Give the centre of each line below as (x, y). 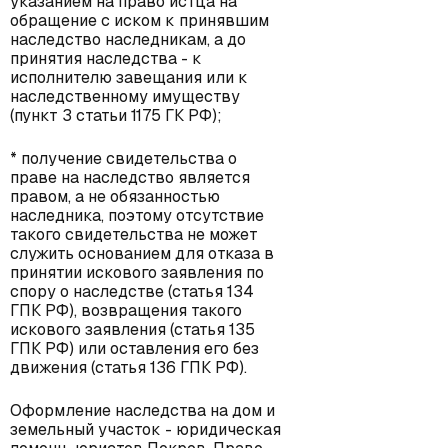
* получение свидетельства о (123, 158)
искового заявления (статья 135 (132, 329)
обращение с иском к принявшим (139, 20)
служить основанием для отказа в (142, 253)
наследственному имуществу (125, 96)
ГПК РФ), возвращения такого (126, 310)
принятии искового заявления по (137, 272)
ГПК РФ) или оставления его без (134, 348)
